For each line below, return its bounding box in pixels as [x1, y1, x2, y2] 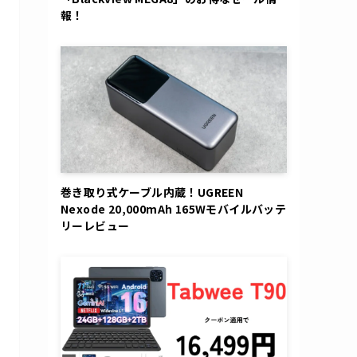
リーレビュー [61, 218, 130, 234]
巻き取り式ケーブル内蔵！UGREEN [61, 184, 244, 201]
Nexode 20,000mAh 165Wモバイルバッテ [61, 201, 287, 218]
